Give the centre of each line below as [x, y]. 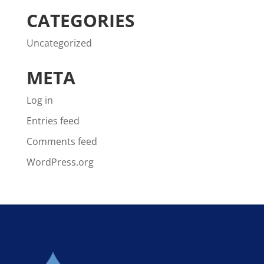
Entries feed [53, 121]
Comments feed [62, 141]
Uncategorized [59, 43]
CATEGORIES [80, 20]
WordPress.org [60, 162]
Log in [39, 100]
